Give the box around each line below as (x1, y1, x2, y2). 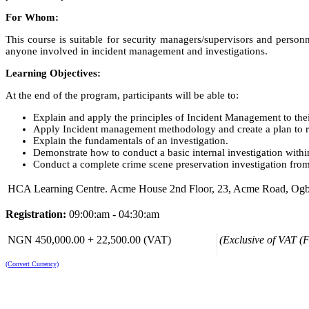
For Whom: (6, 12, 59, 23)
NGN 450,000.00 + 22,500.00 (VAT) (8, 234, 171, 246)
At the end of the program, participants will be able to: (6, 90, 239, 101)
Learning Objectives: (6, 68, 101, 79)
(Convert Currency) (6, 260, 59, 268)
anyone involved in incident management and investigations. (6, 46, 268, 57)
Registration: (6, 208, 69, 220)
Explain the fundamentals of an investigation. (33, 135, 228, 146)
